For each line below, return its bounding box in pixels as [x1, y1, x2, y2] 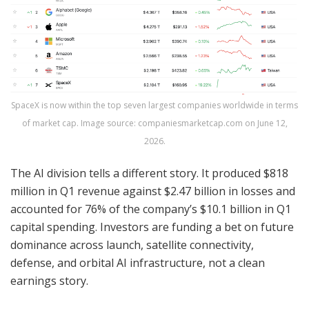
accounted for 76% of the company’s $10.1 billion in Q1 [10, 201, 291, 217]
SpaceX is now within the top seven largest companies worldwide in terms [11, 99, 298, 112]
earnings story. [10, 273, 88, 289]
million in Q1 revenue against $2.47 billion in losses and [10, 183, 295, 199]
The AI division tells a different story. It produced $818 [10, 166, 288, 181]
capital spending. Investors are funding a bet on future [10, 219, 294, 235]
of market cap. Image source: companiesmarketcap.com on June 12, [21, 117, 288, 130]
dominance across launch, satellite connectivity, [10, 237, 254, 253]
